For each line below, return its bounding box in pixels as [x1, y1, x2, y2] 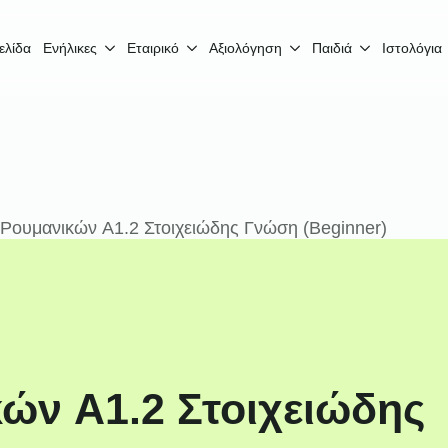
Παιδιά [312, 40, 352, 56]
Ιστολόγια [382, 40, 442, 56]
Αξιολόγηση [209, 40, 282, 56]
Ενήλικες [43, 40, 97, 56]
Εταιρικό [127, 40, 179, 56]
